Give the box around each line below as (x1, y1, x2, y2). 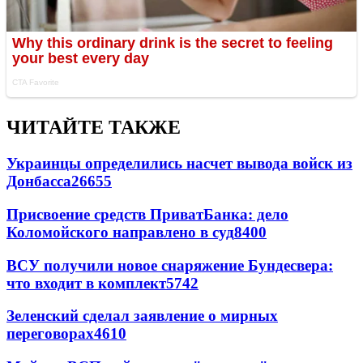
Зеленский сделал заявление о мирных (6, 307, 278, 325)
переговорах (6, 325, 94, 343)
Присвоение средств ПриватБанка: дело (6, 205, 288, 223)
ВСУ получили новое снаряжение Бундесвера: (6, 256, 333, 274)
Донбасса (6, 173, 71, 190)
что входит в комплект (6, 274, 166, 292)
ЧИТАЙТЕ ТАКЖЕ (6, 117, 181, 139)
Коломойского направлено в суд (6, 223, 234, 241)
